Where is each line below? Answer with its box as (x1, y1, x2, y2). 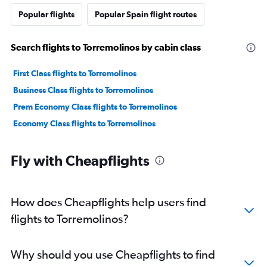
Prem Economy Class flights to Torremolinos (13, 102, 177, 112)
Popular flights (18, 10, 74, 20)
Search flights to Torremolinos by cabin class (11, 42, 201, 53)
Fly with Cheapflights (11, 152, 150, 169)
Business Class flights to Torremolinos (13, 85, 153, 95)
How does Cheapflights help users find (11, 195, 206, 209)
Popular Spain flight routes (95, 10, 197, 20)
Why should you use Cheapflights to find (11, 247, 215, 262)
